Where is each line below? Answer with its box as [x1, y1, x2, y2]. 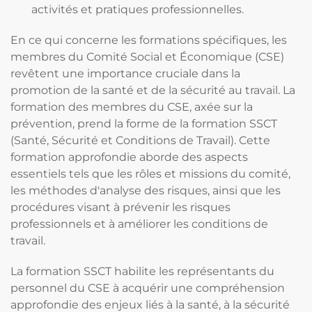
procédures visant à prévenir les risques [10, 201, 231, 214]
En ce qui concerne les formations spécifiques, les [10, 33, 287, 47]
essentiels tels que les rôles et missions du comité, [10, 167, 290, 180]
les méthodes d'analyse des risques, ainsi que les [10, 184, 281, 197]
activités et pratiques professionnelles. [31, 3, 244, 16]
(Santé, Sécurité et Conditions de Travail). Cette [10, 134, 270, 147]
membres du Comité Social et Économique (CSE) [10, 50, 284, 63]
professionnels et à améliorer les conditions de [10, 217, 268, 231]
